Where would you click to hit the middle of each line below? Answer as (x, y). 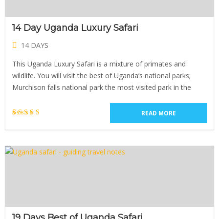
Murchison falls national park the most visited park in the (102, 87)
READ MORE (159, 113)
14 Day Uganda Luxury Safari (75, 28)
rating (34, 171)
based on (34, 152)
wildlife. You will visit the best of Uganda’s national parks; (101, 76)
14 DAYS (35, 45)
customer (34, 162)
